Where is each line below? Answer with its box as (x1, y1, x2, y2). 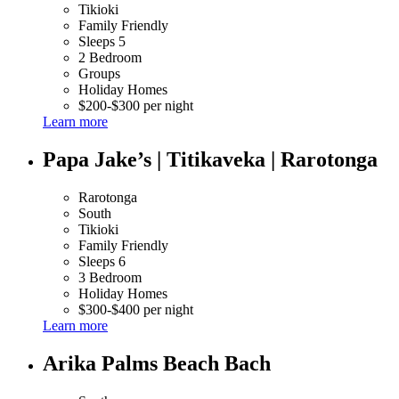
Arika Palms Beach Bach (43, 352, 271, 376)
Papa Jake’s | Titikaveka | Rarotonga (43, 148, 378, 172)
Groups (78, 66, 120, 82)
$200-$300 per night (78, 98, 193, 114)
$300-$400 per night (78, 302, 193, 318)
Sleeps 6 (78, 254, 126, 270)
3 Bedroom (78, 270, 142, 286)
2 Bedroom (78, 50, 142, 66)
